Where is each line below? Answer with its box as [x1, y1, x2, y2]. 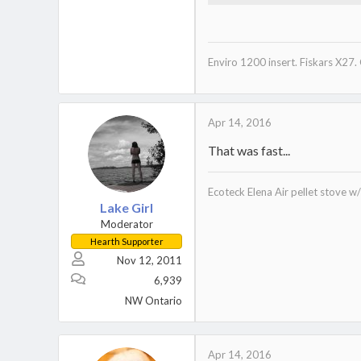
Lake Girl [100, 199, 153, 215]
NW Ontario [125, 293, 182, 307]
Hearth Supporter [89, 235, 164, 247]
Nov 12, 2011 [117, 253, 182, 267]
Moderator [100, 217, 153, 230]
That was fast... [208, 142, 290, 158]
